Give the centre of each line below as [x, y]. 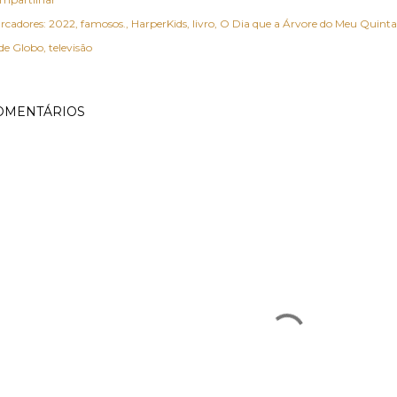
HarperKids [159, 23]
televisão [70, 47]
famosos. [103, 23]
